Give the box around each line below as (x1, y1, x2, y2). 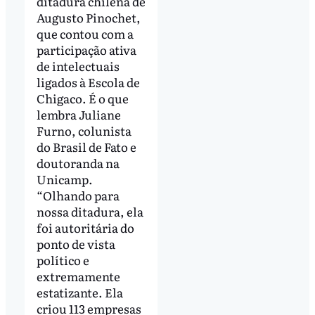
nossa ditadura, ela (36, 202, 143, 220)
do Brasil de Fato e (36, 137, 136, 155)
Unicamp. (36, 169, 95, 188)
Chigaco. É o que (36, 89, 129, 107)
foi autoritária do (36, 218, 134, 236)
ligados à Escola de (36, 72, 140, 91)
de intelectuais (36, 56, 120, 75)
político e (36, 250, 89, 269)
